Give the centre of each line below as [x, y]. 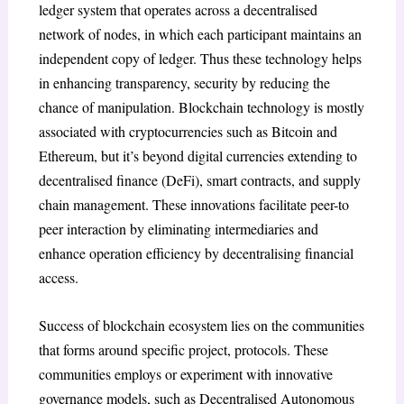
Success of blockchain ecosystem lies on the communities [201, 325]
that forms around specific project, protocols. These [183, 349]
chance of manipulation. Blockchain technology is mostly [201, 107]
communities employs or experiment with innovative [185, 373]
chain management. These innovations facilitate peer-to [193, 205]
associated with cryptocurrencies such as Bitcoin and [188, 132]
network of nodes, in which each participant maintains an [200, 34]
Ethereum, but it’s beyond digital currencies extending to [197, 156]
